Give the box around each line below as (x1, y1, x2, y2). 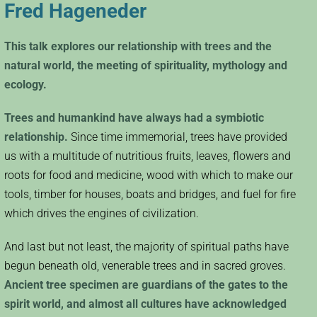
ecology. (4, 78, 47, 92)
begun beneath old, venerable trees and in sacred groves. (4, 259, 286, 273)
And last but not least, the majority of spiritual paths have (4, 240, 289, 254)
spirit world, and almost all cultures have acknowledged (4, 297, 287, 311)
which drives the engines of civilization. (4, 207, 199, 221)
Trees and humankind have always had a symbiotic (4, 111, 264, 125)
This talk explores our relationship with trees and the (4, 40, 272, 54)
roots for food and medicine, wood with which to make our (4, 168, 293, 183)
